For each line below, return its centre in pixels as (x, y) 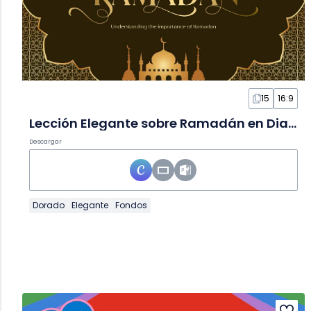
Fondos (131, 205)
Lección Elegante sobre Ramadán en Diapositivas (292, 124)
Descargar (45, 142)
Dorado (49, 205)
